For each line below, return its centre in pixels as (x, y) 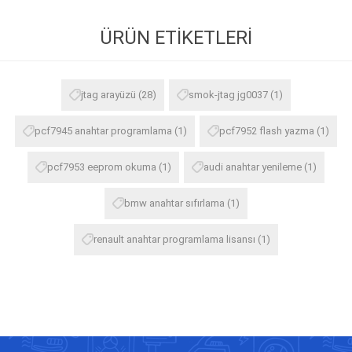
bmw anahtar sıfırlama (174, 203)
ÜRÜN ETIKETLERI (176, 37)
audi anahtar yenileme (253, 167)
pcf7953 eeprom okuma (102, 167)
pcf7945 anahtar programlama (103, 130)
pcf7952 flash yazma (267, 130)
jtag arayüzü (108, 94)
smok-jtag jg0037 (228, 94)
